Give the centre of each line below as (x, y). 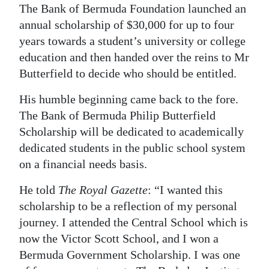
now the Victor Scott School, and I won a (119, 238)
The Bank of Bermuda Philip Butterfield (117, 115)
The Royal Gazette (103, 190)
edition (35, 35)
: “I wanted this (185, 190)
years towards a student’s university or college (132, 41)
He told (39, 190)
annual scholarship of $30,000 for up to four (127, 25)
